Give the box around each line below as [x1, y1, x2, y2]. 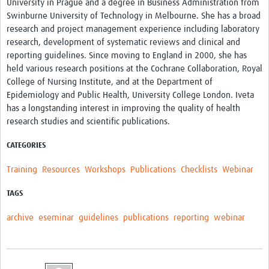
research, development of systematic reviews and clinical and [7, 38, 240, 47]
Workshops [85, 165, 125, 175]
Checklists [181, 165, 217, 175]
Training [7, 165, 37, 175]
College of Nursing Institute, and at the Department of [7, 77, 213, 87]
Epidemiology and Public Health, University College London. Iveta [7, 91, 254, 100]
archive [7, 213, 34, 223]
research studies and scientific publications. [7, 117, 170, 127]
